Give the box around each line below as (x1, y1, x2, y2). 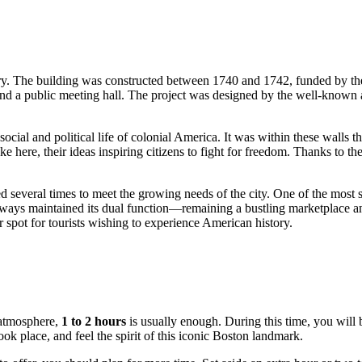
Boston (213, 329, 249, 343)
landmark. (249, 329, 303, 343)
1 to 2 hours (61, 314, 126, 329)
